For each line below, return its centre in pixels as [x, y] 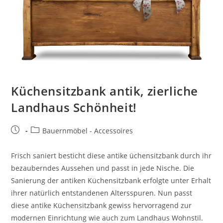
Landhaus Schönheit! [74, 108]
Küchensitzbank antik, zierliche [105, 91]
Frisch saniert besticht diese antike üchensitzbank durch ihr [111, 156]
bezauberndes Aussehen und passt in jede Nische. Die [103, 168]
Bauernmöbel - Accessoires [88, 131]
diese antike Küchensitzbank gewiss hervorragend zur [102, 206]
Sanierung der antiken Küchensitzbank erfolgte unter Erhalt [111, 181]
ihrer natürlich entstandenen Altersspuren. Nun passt [102, 193]
